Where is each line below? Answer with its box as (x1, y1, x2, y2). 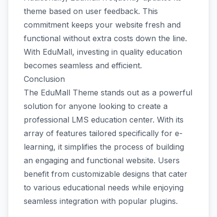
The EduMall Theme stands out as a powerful (24, 87, 192, 97)
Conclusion (24, 74, 65, 84)
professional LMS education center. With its (24, 114, 184, 124)
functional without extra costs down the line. (24, 33, 187, 43)
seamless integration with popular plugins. (24, 196, 178, 206)
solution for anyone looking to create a (24, 101, 168, 111)
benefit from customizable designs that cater (24, 169, 187, 179)
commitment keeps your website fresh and (24, 19, 181, 30)
